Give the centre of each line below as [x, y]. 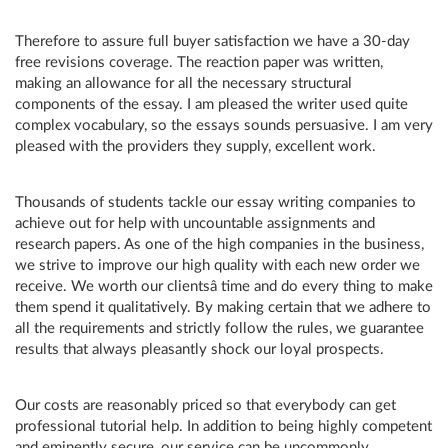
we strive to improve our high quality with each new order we [217, 265]
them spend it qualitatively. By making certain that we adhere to [223, 307]
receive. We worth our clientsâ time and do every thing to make [224, 286]
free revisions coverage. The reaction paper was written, [199, 62]
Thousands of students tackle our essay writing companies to [215, 202]
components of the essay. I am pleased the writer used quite [211, 104]
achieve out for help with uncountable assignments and [195, 223]
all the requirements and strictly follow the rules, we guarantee [219, 328]
